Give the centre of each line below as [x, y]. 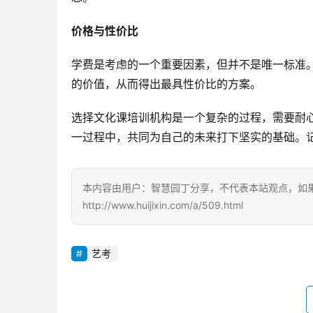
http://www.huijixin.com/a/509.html [163, 205]
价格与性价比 [105, 31]
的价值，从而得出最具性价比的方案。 [166, 84]
